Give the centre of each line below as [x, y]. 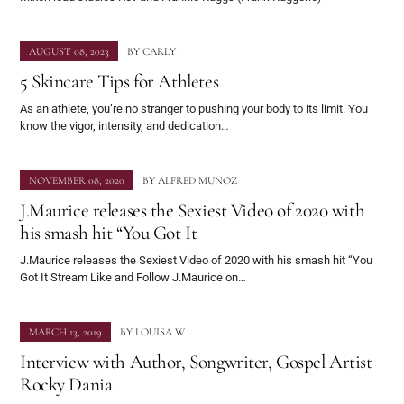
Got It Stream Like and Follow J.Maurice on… [133, 278]
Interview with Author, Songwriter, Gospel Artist [196, 362]
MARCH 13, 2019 [65, 332]
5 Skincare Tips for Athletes [119, 82]
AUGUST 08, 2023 [69, 52]
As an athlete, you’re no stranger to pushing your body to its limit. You [194, 109]
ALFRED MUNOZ [197, 181]
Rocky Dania [66, 385]
